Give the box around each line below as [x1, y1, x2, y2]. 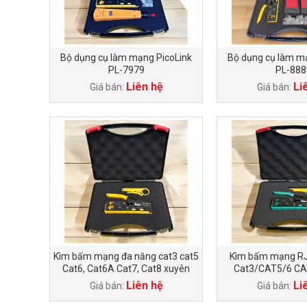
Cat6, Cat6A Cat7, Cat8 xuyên [62, 263, 190, 274]
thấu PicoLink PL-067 [81, 275, 171, 286]
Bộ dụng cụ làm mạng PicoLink [60, 52, 192, 63]
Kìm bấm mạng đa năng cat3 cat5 [53, 251, 199, 262]
